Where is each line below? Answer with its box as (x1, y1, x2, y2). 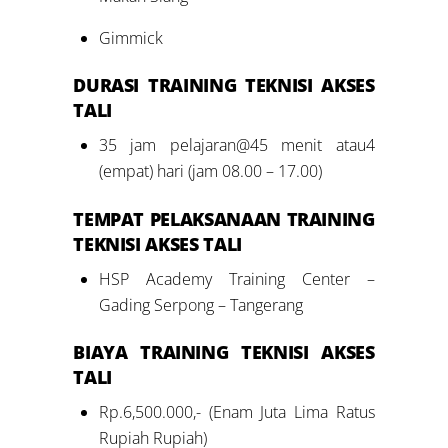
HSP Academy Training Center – (98, 267, 375, 290)
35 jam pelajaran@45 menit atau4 (98, 134, 375, 157)
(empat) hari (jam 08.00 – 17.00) (98, 160, 322, 183)
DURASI (73, 73, 140, 98)
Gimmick (98, 26, 163, 49)
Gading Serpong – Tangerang (98, 293, 303, 316)
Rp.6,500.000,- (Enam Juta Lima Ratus (98, 401, 375, 424)
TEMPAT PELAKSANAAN (73, 206, 287, 231)
